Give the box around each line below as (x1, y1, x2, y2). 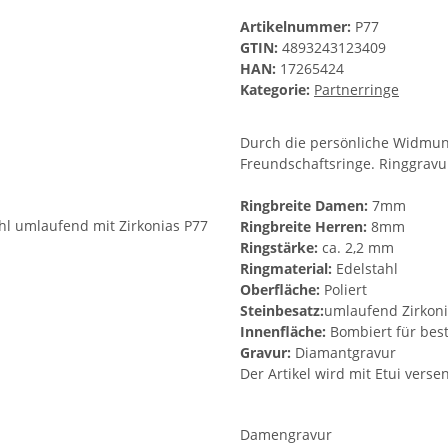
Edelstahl (332, 259, 398, 279)
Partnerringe (314, 80, 399, 100)
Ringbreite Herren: (240, 217, 367, 237)
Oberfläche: (240, 280, 320, 300)
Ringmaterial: (240, 259, 332, 279)
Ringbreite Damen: (240, 196, 368, 216)
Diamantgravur (291, 343, 396, 363)
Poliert (320, 280, 367, 300)
